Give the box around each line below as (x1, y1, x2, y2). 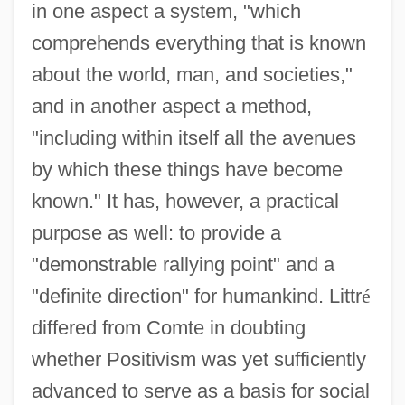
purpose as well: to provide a (31, 221, 281, 244)
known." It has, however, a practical (31, 189, 339, 212)
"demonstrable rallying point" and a (31, 252, 334, 276)
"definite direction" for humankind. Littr (31, 284, 362, 307)
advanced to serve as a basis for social (31, 379, 370, 402)
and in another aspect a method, (31, 94, 312, 118)
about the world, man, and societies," (31, 62, 353, 86)
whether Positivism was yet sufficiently (31, 347, 366, 371)
